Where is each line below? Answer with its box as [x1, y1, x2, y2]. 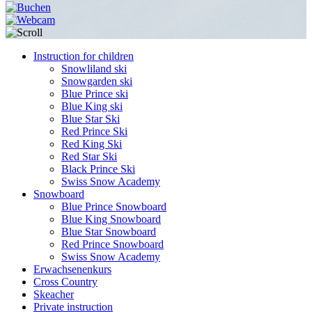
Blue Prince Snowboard [61, 201, 166, 212]
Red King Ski [61, 138, 122, 150]
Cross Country [33, 276, 97, 288]
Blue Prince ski [61, 88, 128, 100]
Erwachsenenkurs [33, 263, 111, 275]
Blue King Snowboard [61, 213, 161, 225]
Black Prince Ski [61, 163, 135, 175]
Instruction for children [33, 50, 134, 62]
